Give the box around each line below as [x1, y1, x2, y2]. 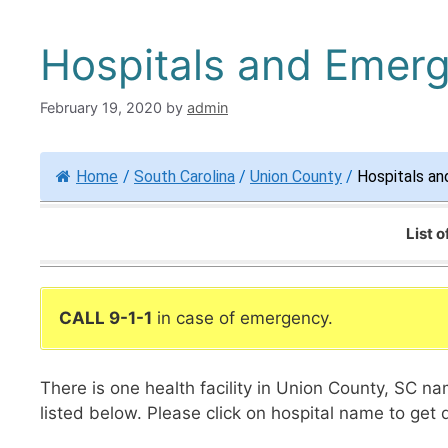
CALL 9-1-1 [59, 308, 152, 329]
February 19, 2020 [40, 99, 162, 117]
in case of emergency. [152, 308, 333, 329]
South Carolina [134, 167, 235, 187]
